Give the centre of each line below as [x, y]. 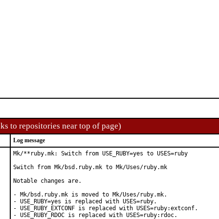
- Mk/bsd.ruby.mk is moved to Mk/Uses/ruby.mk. [90, 195]
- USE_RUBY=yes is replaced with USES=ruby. [85, 201]
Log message [29, 140]
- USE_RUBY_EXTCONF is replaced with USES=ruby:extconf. [106, 208]
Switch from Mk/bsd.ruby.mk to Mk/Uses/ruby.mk [90, 167]
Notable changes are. [47, 181]
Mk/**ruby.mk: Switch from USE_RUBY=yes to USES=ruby [100, 153]
